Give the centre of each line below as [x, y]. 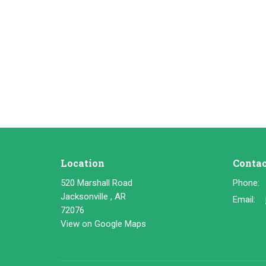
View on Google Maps [103, 224]
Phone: [246, 183]
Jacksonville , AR [93, 196]
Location [83, 163]
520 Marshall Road [96, 183]
